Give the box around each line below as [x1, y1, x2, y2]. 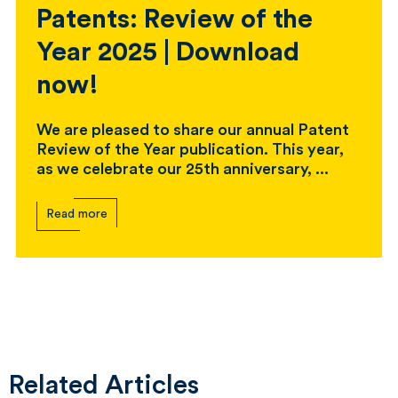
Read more [46, 208, 107, 221]
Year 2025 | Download [36, 39, 299, 67]
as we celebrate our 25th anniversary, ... [36, 161, 329, 178]
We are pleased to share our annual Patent [36, 122, 349, 139]
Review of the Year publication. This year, [36, 141, 344, 158]
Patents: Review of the [36, 6, 313, 34]
